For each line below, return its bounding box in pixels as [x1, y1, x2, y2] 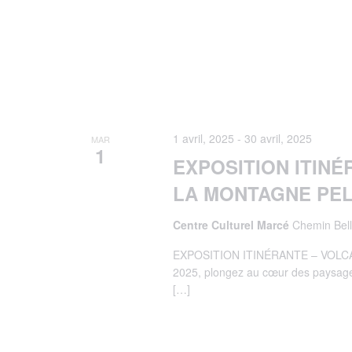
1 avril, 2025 [172, 130, 234, 146]
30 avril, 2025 [244, 130, 312, 146]
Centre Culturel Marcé [172, 216, 292, 233]
